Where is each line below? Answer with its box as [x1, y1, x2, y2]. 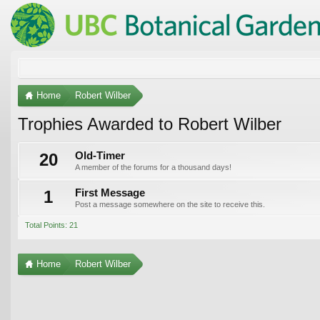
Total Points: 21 [25, 220, 78, 229]
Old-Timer [75, 149, 125, 161]
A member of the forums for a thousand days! [75, 162, 231, 171]
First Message [75, 186, 145, 199]
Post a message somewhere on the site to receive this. [75, 199, 265, 209]
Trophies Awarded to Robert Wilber [18, 114, 281, 134]
